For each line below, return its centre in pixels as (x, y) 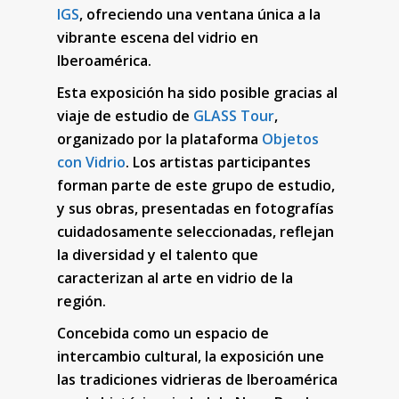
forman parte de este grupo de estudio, (196, 185)
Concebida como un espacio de (163, 333)
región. (82, 301)
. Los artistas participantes (219, 162)
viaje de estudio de (124, 115)
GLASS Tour (232, 115)
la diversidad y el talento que (158, 254)
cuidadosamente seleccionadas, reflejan (196, 231)
